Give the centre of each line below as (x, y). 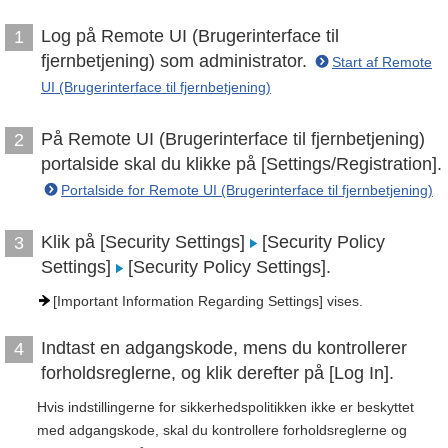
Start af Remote (382, 62)
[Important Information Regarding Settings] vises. (208, 301)
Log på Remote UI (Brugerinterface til (190, 36)
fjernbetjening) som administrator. (176, 61)
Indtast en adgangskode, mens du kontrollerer (224, 348)
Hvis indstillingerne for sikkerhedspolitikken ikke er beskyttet (225, 407)
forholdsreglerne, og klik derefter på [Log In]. (217, 373)
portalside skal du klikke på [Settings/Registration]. (241, 164)
